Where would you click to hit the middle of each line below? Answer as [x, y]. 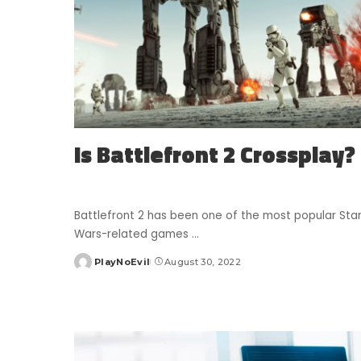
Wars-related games [133, 234]
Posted [93, 268]
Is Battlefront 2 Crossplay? [215, 155]
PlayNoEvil [122, 262]
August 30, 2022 [202, 262]
